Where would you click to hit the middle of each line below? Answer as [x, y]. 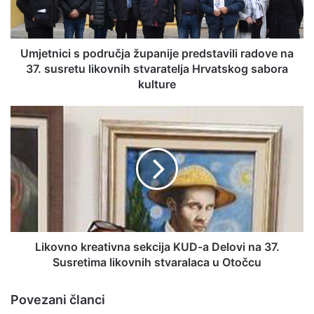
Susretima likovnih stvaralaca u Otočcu [157, 262]
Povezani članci [58, 300]
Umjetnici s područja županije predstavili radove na [157, 53]
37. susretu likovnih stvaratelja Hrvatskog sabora [157, 69]
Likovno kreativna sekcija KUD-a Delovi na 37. [157, 247]
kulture [157, 84]
